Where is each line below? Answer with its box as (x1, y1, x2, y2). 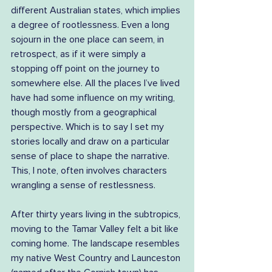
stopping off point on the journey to (11, 64, 162, 73)
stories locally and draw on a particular (11, 137, 172, 146)
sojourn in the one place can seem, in (11, 35, 166, 44)
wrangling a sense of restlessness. (11, 180, 155, 190)
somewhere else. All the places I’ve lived (11, 78, 182, 88)
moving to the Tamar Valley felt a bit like (11, 224, 181, 234)
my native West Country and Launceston (11, 253, 183, 263)
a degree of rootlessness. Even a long (11, 20, 172, 30)
